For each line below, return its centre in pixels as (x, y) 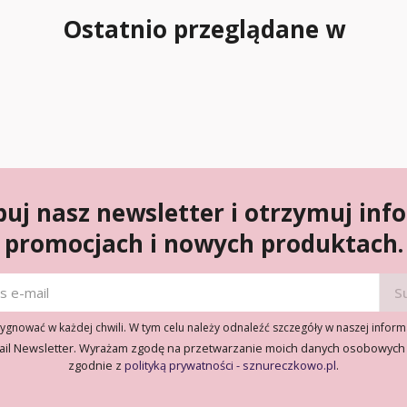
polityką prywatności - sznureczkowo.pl (230, 365)
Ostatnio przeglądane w (203, 29)
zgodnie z (96, 365)
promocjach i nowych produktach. (203, 243)
